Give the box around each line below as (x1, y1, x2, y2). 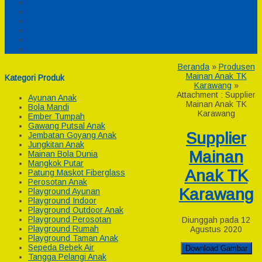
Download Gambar (185, 243, 247, 253)
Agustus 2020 (190, 224, 242, 234)
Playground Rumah (28, 224, 99, 234)
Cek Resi (28, 7, 62, 16)
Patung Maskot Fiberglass (28, 168, 125, 178)
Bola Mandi (28, 102, 69, 112)
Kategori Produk (5, 73, 64, 82)
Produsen (218, 62, 255, 71)
